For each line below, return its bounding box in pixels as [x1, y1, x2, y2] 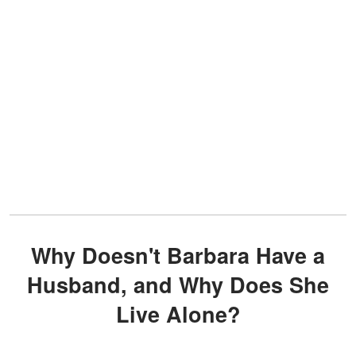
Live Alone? [115, 299, 241, 330]
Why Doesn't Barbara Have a [31, 240, 51, 271]
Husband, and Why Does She [27, 269, 329, 300]
